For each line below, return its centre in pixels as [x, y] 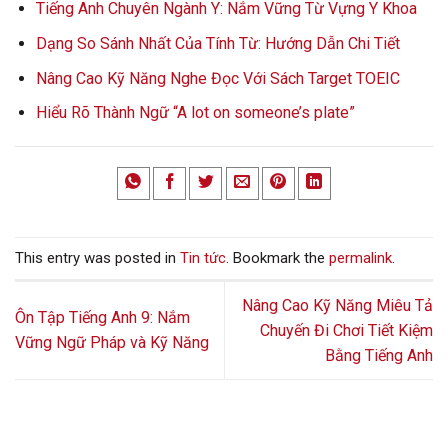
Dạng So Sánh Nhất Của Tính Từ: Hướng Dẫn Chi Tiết [217, 43]
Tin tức [203, 257]
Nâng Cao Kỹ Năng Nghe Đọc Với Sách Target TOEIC [217, 78]
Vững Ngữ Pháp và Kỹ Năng [112, 343]
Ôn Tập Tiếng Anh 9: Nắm [102, 318]
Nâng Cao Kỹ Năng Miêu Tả [337, 305]
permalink [360, 257]
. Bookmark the [277, 257]
